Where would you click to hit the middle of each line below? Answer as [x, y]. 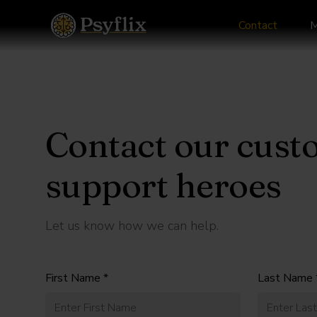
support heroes [163, 185]
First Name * [77, 278]
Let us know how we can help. [132, 226]
